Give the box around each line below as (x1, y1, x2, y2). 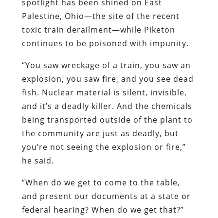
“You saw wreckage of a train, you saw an (21, 59, 191, 71)
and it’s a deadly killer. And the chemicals (21, 100, 192, 111)
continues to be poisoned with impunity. (21, 37, 189, 49)
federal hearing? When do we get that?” (21, 204, 184, 215)
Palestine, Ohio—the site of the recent (21, 10, 180, 21)
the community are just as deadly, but (21, 127, 179, 139)
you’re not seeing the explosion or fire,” (21, 141, 186, 152)
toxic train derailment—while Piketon (21, 24, 175, 35)
